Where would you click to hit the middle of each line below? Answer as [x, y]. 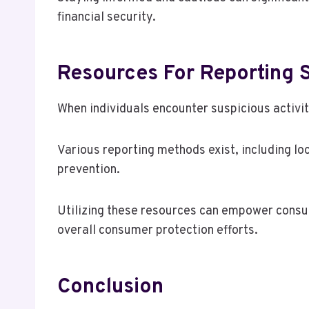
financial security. [107, 17]
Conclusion [110, 287]
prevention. [89, 170]
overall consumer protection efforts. [158, 230]
